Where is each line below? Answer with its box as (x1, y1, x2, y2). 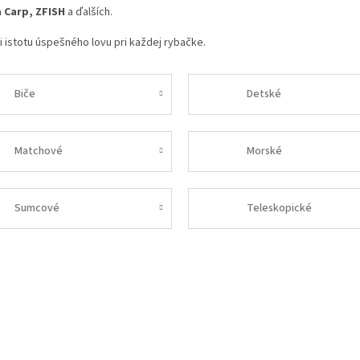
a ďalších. (65, 3, 112, 20)
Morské (247, 142, 283, 159)
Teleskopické (247, 199, 313, 216)
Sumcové (14, 199, 59, 216)
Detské (247, 85, 282, 102)
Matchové (14, 142, 63, 159)
